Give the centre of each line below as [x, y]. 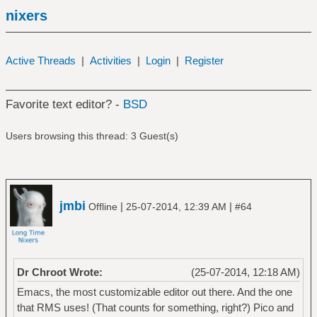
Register [204, 60]
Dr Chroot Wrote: [59, 272]
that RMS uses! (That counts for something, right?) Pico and [155, 307]
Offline [103, 206]
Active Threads [40, 60]
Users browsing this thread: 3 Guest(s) [92, 136]
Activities [110, 60]
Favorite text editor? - [64, 104]
